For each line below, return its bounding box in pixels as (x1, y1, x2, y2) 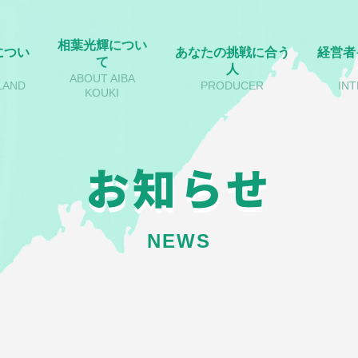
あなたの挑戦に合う (174, 45, 290, 59)
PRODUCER (201, 78, 265, 92)
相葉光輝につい (57, 38, 147, 52)
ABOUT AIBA (69, 71, 135, 85)
